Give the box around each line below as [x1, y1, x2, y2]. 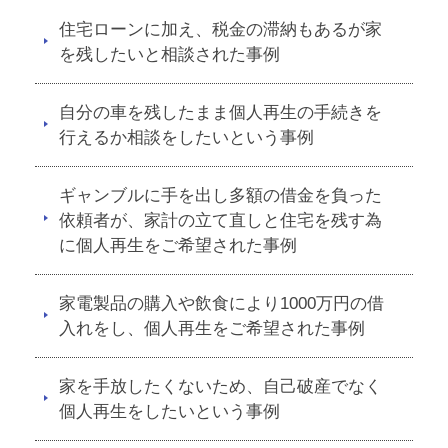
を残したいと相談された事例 [59, 45, 280, 64]
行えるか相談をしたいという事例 [59, 128, 314, 147]
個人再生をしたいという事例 [59, 402, 280, 421]
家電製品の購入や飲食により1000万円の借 [59, 294, 384, 313]
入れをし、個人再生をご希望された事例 [59, 319, 365, 338]
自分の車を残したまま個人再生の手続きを [59, 103, 382, 122]
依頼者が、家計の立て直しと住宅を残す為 [59, 211, 382, 230]
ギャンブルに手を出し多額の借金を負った [59, 186, 382, 205]
